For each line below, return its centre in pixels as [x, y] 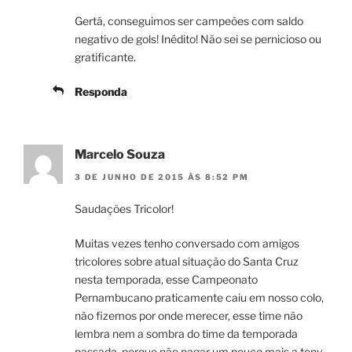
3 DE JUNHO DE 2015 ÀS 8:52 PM [162, 176]
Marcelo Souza [120, 155]
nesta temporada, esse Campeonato [166, 279]
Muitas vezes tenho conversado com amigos [187, 243]
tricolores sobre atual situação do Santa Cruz [187, 261]
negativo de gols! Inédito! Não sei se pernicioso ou [198, 39]
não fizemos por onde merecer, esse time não [189, 315]
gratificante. [105, 57]
